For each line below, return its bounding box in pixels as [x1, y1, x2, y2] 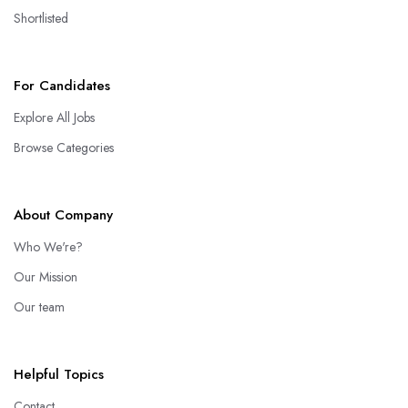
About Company [14, 205, 113, 226]
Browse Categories [14, 138, 114, 158]
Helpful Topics [14, 364, 104, 385]
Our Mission [14, 268, 77, 287]
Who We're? [14, 238, 83, 257]
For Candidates [14, 76, 110, 97]
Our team [14, 298, 65, 317]
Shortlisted [14, 9, 68, 28]
